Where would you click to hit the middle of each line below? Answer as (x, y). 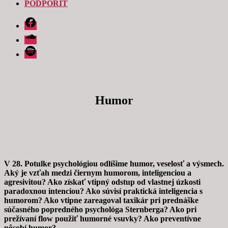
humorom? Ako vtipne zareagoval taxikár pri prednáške (101, 200)
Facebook (40, 20)
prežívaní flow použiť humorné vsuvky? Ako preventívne (103, 218)
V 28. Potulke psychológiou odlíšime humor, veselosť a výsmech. (114, 163)
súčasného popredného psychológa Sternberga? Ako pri (100, 209)
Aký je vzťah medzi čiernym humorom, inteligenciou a (98, 173)
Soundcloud (43, 34)
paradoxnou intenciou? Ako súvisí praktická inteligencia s (103, 191)
